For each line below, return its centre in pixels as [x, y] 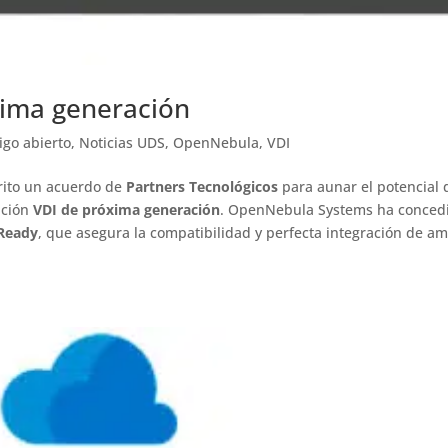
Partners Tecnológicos [202, 186]
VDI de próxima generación [127, 209]
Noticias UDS [122, 142]
